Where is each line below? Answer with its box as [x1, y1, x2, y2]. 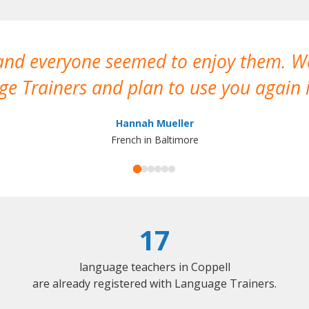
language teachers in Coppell [79, 259, 230, 275]
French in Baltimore [110, 132, 199, 146]
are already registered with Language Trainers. [32, 276, 277, 292]
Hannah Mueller [115, 116, 194, 130]
